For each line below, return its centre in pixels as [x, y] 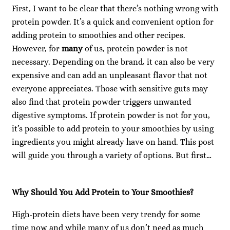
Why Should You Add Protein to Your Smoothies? [103, 193]
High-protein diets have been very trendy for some [106, 214]
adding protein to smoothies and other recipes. [99, 35]
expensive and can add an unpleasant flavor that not [110, 75]
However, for [37, 49]
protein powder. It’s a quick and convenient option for [113, 22]
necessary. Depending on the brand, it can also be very [113, 62]
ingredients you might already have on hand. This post [113, 142]
